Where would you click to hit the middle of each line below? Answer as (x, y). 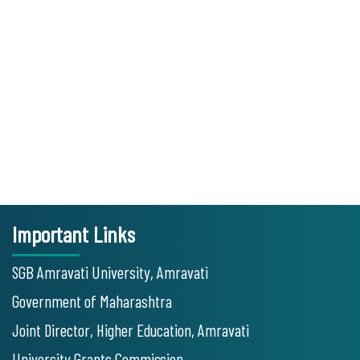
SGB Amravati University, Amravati (110, 272)
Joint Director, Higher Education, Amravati (131, 330)
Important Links (74, 234)
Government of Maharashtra (92, 301)
